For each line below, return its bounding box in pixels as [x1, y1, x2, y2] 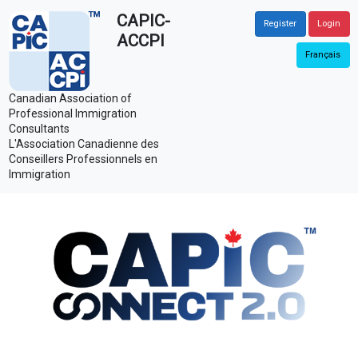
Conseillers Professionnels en [8, 153, 157, 165]
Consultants [8, 122, 70, 135]
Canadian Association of [8, 92, 132, 105]
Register [264, 18, 296, 29]
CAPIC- [116, 11, 170, 30]
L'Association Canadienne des [8, 137, 159, 150]
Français [305, 50, 340, 60]
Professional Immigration [8, 107, 137, 120]
